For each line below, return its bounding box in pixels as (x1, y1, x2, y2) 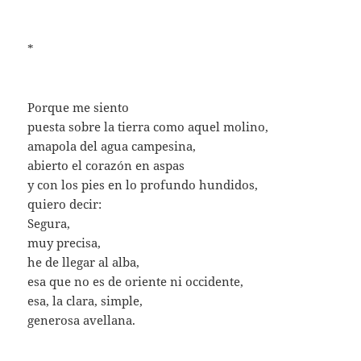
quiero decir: (27, 195, 102, 212)
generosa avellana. (27, 311, 136, 328)
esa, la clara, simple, (27, 292, 143, 309)
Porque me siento (27, 98, 130, 115)
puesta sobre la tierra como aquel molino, (27, 118, 269, 135)
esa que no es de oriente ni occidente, (27, 272, 244, 289)
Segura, (27, 214, 71, 231)
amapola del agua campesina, (27, 137, 197, 154)
